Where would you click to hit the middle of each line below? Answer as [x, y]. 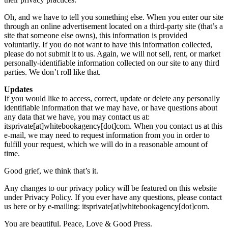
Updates [18, 89]
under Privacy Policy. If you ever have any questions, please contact [113, 197]
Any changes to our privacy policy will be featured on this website [110, 188]
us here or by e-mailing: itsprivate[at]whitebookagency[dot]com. [107, 206]
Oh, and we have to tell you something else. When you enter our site [114, 17]
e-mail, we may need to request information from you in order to [107, 135]
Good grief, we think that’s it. [51, 170]
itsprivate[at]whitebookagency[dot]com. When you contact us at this [113, 126]
